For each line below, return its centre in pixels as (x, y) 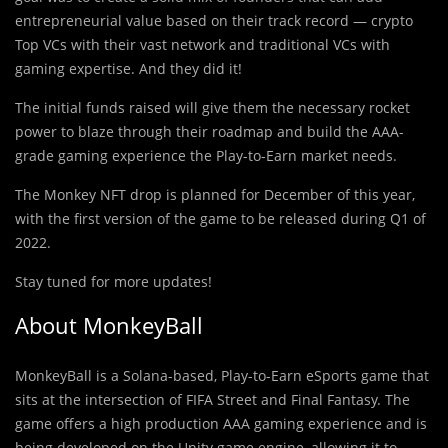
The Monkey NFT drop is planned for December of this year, (215, 194)
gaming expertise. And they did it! (128, 68)
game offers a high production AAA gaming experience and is (221, 423)
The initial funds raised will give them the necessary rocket (212, 107)
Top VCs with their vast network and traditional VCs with (202, 44)
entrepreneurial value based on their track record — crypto (214, 20)
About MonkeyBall (109, 324)
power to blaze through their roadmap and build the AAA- (209, 131)
